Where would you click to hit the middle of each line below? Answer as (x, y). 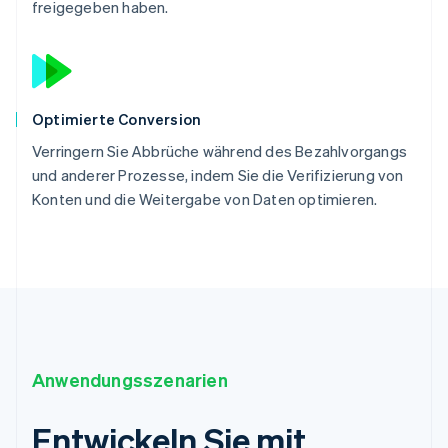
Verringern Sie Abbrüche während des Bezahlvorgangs (220, 150)
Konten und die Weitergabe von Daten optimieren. (205, 198)
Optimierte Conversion (117, 118)
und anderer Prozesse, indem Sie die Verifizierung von (218, 174)
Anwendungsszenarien (130, 379)
